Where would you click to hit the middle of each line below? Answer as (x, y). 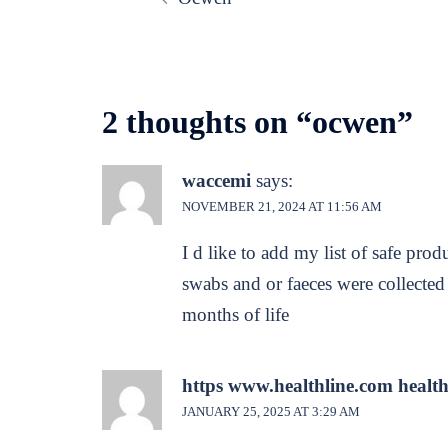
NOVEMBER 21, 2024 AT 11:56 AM (282, 206)
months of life (235, 314)
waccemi (216, 180)
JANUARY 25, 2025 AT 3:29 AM (271, 411)
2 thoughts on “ (207, 121)
